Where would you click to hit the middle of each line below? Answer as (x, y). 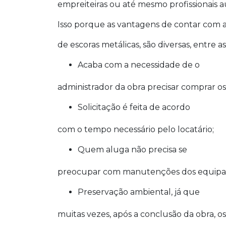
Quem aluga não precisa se (136, 149)
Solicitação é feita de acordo (136, 107)
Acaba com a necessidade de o (142, 65)
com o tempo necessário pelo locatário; (136, 129)
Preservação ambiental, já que (142, 192)
